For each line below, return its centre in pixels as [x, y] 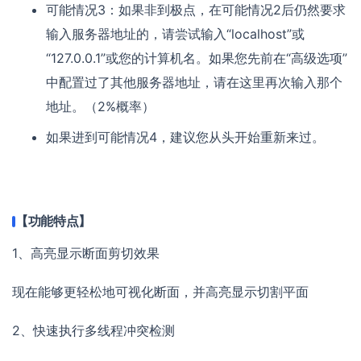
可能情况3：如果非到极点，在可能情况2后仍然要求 [196, 10]
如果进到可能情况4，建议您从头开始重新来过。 [186, 137]
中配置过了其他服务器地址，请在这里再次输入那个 [195, 83]
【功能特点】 [54, 221]
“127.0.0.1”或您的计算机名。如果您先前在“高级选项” [197, 58]
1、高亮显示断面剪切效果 [86, 253]
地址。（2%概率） [101, 107]
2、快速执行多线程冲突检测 [93, 331]
